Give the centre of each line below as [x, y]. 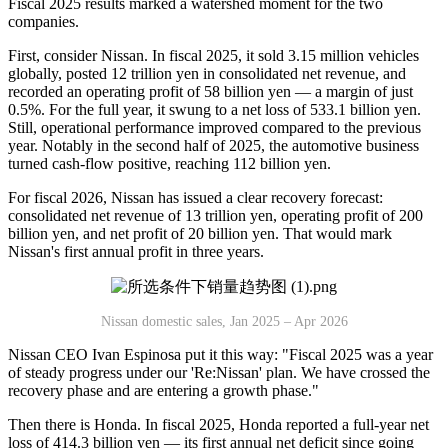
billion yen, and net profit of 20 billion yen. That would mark [200, 233]
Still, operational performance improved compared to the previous [214, 127]
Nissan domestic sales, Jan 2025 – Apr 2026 [224, 321]
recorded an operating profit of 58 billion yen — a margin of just [210, 91]
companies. [43, 21]
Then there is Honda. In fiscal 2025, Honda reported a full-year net [218, 424]
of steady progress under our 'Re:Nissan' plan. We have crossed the [219, 372]
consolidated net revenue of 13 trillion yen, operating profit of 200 [215, 215]
